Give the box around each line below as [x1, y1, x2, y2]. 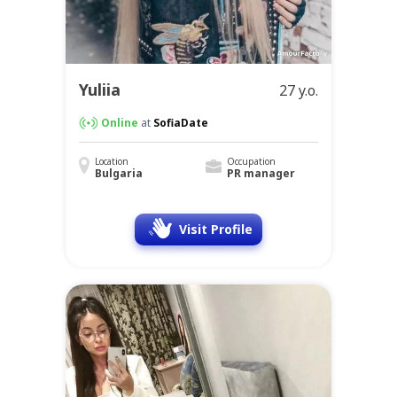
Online [101, 115, 138, 131]
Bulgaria [95, 166, 143, 182]
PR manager [226, 166, 295, 182]
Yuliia [79, 79, 121, 101]
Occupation [226, 155, 276, 168]
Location [95, 155, 128, 168]
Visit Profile [178, 221, 253, 238]
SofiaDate [153, 115, 208, 131]
